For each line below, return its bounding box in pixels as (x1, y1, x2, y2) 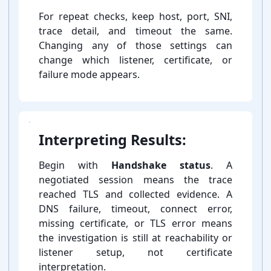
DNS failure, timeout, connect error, (39, 202, 232, 216)
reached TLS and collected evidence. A (39, 188, 232, 201)
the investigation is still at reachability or (39, 231, 232, 245)
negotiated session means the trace (39, 173, 232, 187)
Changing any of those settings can (39, 39, 232, 53)
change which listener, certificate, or (39, 53, 232, 67)
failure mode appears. (39, 68, 140, 82)
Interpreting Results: (39, 130, 186, 150)
